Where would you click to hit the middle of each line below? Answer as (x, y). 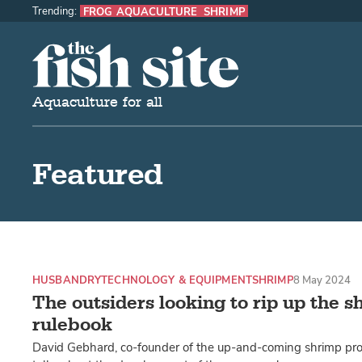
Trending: (55, 11)
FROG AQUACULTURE (140, 11)
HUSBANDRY (67, 280)
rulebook (72, 324)
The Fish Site (75, 52)
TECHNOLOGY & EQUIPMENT (177, 280)
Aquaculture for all (97, 102)
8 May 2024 (322, 280)
